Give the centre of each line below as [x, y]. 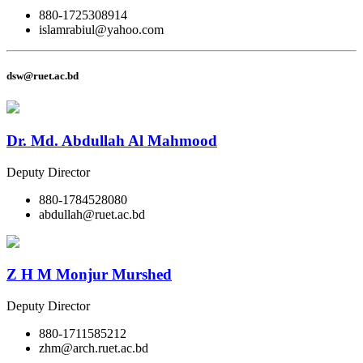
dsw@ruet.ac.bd [43, 75]
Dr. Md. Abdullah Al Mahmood [112, 140]
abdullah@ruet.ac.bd [92, 214]
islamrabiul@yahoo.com [101, 29]
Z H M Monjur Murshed [89, 275]
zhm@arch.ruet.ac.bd [94, 348]
